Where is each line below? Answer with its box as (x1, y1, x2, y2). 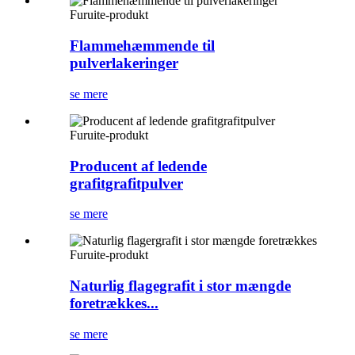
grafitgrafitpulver (70, 174, 183, 192)
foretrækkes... (70, 294, 158, 311)
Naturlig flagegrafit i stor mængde (70, 277, 291, 294)
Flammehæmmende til (70, 37, 215, 55)
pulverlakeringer (70, 55, 178, 72)
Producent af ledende (70, 157, 207, 174)
